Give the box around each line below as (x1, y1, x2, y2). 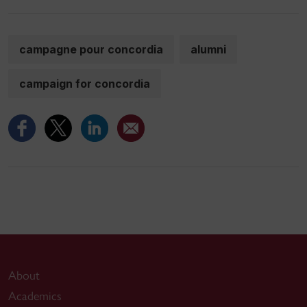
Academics (8, 288, 62, 304)
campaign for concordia (19, 77, 150, 90)
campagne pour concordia (19, 42, 163, 56)
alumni (191, 42, 226, 56)
